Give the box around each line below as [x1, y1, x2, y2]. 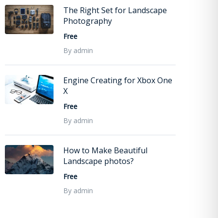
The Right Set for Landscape [63, 4, 167, 16]
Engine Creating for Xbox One [63, 74, 172, 86]
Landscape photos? [63, 155, 134, 166]
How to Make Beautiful [63, 145, 147, 156]
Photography [63, 15, 112, 26]
